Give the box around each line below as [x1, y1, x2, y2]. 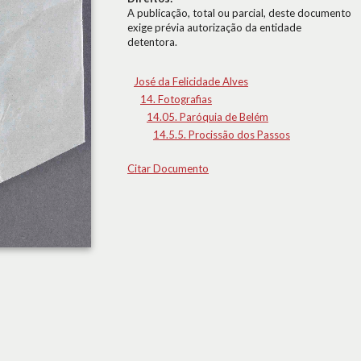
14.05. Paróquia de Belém [147, 110, 268, 123]
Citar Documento [127, 162, 209, 175]
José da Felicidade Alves [134, 75, 248, 88]
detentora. [127, 35, 177, 48]
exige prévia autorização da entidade [127, 21, 301, 34]
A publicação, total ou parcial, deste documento [127, 6, 351, 19]
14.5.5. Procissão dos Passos [153, 128, 290, 141]
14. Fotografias [140, 93, 212, 106]
